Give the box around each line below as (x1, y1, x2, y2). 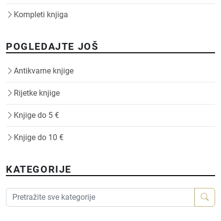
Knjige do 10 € (14, 133, 64, 142)
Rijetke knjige (14, 88, 60, 98)
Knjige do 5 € (14, 110, 59, 120)
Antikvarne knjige (14, 66, 74, 75)
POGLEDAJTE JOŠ (6, 40, 99, 52)
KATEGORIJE (6, 163, 72, 175)
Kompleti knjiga (14, 10, 68, 19)
